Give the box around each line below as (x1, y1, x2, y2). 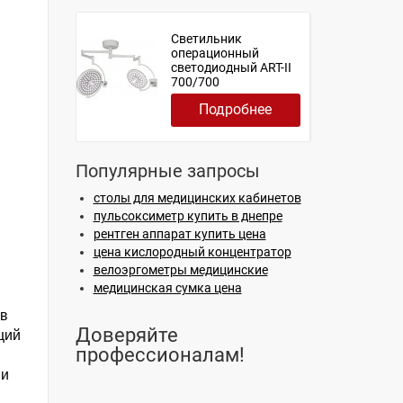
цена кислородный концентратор (93, 245, 291, 259)
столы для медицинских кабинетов (93, 191, 301, 205)
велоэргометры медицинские (93, 263, 268, 277)
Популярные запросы (75, 160, 260, 182)
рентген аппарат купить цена (93, 227, 266, 241)
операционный (170, 46, 259, 60)
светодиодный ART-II (170, 60, 291, 75)
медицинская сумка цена (93, 281, 242, 295)
